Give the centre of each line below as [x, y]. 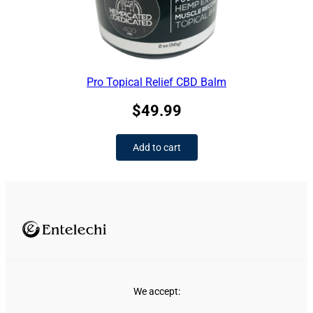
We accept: [156, 292]
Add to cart [156, 148]
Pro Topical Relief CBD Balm [156, 82]
